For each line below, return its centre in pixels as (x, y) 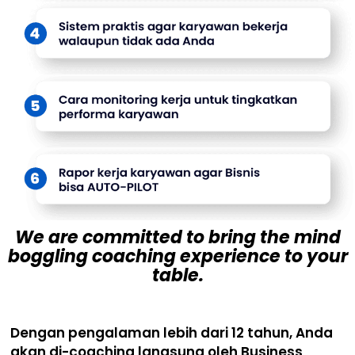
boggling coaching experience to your (177, 256)
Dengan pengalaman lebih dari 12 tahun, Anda (172, 333)
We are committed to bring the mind (177, 237)
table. (177, 275)
